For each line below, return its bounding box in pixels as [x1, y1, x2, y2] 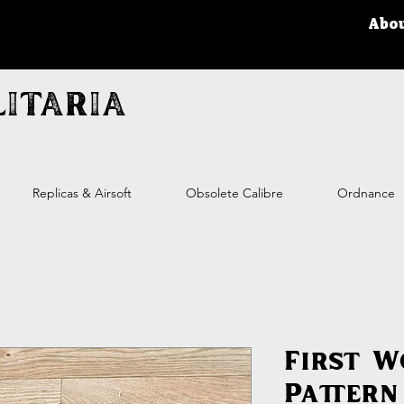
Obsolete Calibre [186, 185, 283, 201]
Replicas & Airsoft [32, 185, 132, 201]
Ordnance [337, 185, 395, 201]
